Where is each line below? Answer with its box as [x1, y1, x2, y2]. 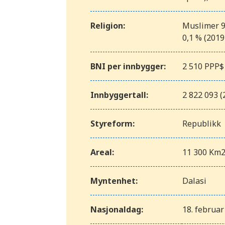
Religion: [90, 20, 125, 32]
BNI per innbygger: [90, 61, 166, 72]
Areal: [90, 147, 114, 158]
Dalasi [182, 175, 206, 187]
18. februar [182, 204, 224, 215]
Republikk [182, 118, 221, 130]
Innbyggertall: [90, 89, 148, 101]
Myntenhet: [90, 175, 138, 187]
